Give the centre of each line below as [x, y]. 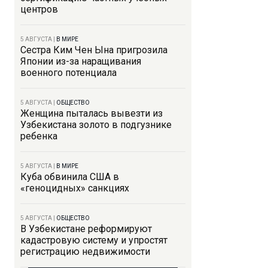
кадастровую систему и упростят [94, 240]
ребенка [39, 136]
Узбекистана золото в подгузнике [96, 125]
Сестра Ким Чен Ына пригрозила [94, 50]
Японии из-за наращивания [81, 61]
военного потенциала [68, 73]
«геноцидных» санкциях [75, 188]
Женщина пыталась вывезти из [92, 113]
